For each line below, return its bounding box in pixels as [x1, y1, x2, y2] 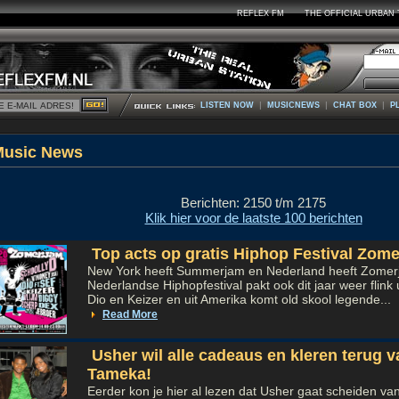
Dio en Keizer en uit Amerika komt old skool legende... [87, 292, 391, 306]
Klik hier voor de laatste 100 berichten [144, 210, 362, 225]
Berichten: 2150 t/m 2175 [181, 195, 326, 210]
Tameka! [87, 365, 151, 383]
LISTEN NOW [200, 101, 254, 110]
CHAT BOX [333, 101, 377, 110]
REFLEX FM [236, 8, 284, 18]
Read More [102, 308, 158, 321]
